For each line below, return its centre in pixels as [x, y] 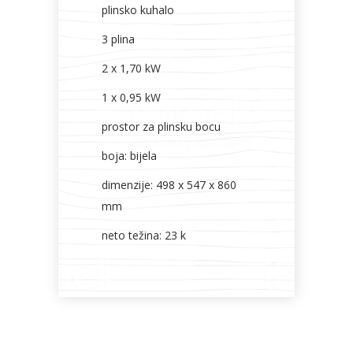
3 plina [118, 39]
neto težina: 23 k [144, 235]
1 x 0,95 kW [131, 97]
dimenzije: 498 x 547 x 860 [169, 185]
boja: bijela [129, 156]
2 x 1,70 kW [131, 68]
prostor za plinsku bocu [161, 126]
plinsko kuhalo [138, 10]
